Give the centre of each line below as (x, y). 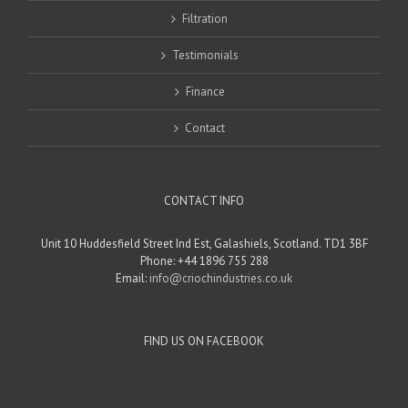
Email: (133, 279)
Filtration (205, 19)
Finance (205, 92)
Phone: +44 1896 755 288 (204, 261)
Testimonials (205, 56)
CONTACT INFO (204, 201)
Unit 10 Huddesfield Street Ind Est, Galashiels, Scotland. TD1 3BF (204, 244)
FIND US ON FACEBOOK (204, 342)
